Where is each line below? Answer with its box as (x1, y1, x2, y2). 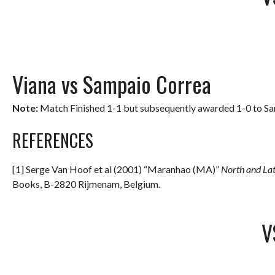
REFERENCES (12, 127, 93, 153)
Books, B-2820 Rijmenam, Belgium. (12, 177, 160, 190)
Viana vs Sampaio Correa (12, 67, 211, 100)
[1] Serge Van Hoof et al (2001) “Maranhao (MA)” (12, 163, 221, 175)
